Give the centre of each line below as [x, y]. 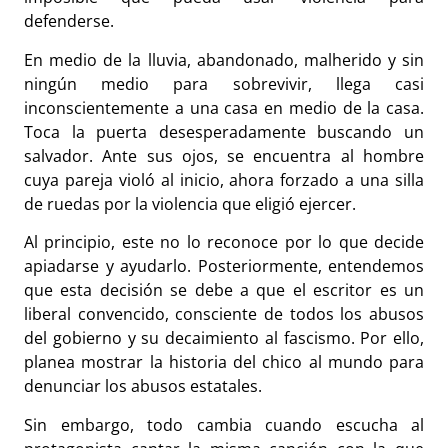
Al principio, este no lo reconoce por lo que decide [224, 242]
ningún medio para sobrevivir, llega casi [224, 83]
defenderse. [71, 21]
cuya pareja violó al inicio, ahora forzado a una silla [224, 179]
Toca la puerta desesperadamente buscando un [224, 131]
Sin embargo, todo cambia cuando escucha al [224, 424]
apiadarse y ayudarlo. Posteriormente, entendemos [224, 266]
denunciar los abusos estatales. [145, 386]
